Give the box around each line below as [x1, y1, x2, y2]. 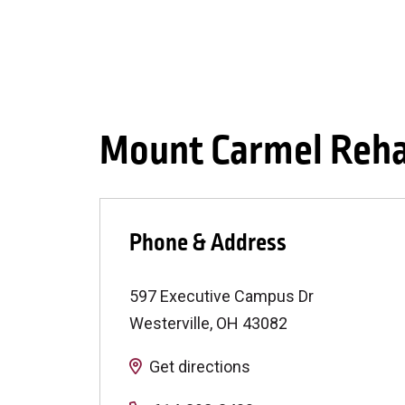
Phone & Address [129, 225, 287, 259]
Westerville [129, 313, 210, 333]
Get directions [149, 356, 250, 376]
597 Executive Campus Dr [129, 286, 314, 306]
